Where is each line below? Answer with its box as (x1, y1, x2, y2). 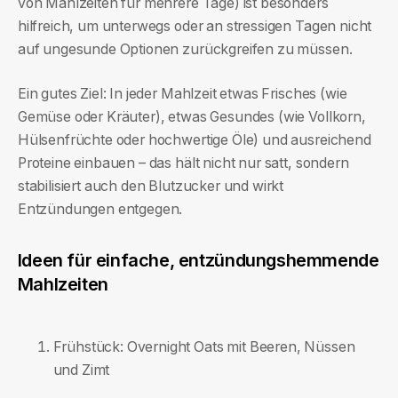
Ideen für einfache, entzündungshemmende (17, 250, 379, 272)
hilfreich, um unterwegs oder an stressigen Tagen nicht (17, 17, 372, 35)
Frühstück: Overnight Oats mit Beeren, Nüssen (52, 338, 355, 355)
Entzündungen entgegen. (17, 200, 183, 218)
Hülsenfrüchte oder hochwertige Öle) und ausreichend (17, 131, 371, 148)
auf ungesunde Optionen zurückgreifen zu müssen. (17, 40, 353, 58)
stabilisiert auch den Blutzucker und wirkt (17, 177, 284, 195)
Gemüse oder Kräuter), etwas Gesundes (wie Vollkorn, (17, 107, 366, 125)
